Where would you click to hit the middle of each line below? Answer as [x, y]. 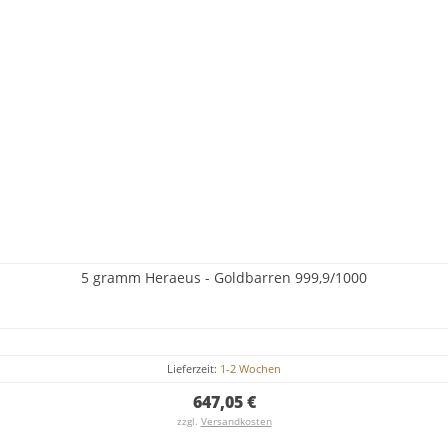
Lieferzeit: [193, 368]
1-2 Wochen [250, 368]
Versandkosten [236, 420]
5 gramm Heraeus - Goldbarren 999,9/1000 [224, 277]
